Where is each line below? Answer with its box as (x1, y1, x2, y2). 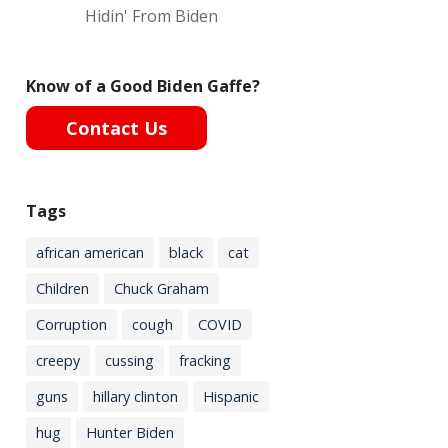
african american (36, 242, 144, 262)
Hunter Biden (86, 422, 174, 442)
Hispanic (203, 386, 259, 406)
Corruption (36, 314, 107, 334)
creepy (36, 350, 80, 370)
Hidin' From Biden (84, 4, 218, 27)
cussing (105, 350, 154, 370)
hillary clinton (93, 386, 178, 406)
